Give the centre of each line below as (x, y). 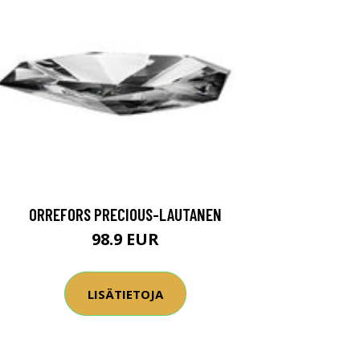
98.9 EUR (125, 239)
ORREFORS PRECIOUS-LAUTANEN (125, 214)
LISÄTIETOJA (125, 294)
